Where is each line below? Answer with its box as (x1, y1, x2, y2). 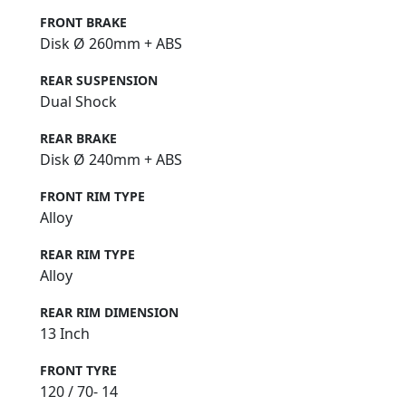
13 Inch (40, 324, 90, 344)
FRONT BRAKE (40, 14, 127, 32)
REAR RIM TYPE (40, 246, 135, 264)
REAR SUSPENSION (40, 72, 158, 90)
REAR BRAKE (40, 130, 117, 148)
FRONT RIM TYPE (40, 188, 145, 206)
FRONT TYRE (40, 362, 117, 380)
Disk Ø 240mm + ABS (40, 150, 182, 170)
